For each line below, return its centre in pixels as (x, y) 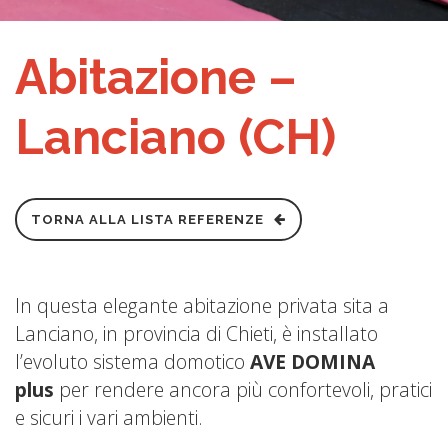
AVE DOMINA (312, 362)
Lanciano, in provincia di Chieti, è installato (196, 334)
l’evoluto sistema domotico (132, 362)
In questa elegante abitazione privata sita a (202, 306)
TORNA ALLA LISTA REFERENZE (147, 220)
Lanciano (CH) (175, 137)
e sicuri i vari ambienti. (109, 418)
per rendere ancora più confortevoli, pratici (245, 390)
